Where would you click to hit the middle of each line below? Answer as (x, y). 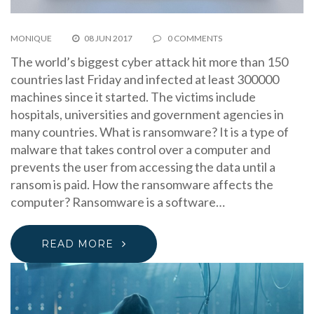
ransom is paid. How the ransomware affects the (142, 185)
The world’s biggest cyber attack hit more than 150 (149, 62)
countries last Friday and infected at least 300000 (145, 80)
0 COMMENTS (194, 39)
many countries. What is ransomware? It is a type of (150, 132)
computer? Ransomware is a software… (118, 202)
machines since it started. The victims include (133, 97)
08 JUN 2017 (108, 39)
